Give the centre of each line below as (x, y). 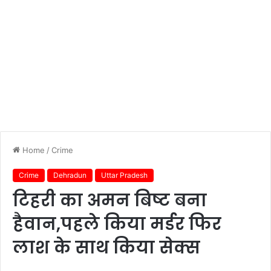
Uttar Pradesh (124, 175)
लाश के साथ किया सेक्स (106, 248)
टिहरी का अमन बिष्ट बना (110, 201)
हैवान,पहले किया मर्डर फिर (117, 224)
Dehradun (70, 175)
